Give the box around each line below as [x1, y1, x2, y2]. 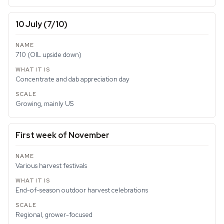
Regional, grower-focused [15, 210, 92, 219]
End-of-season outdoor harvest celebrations [15, 186, 148, 194]
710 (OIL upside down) [15, 50, 81, 59]
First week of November [15, 130, 109, 140]
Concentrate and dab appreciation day [15, 75, 129, 83]
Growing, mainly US [15, 99, 73, 108]
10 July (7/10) [15, 19, 67, 29]
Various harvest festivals [15, 161, 87, 170]
